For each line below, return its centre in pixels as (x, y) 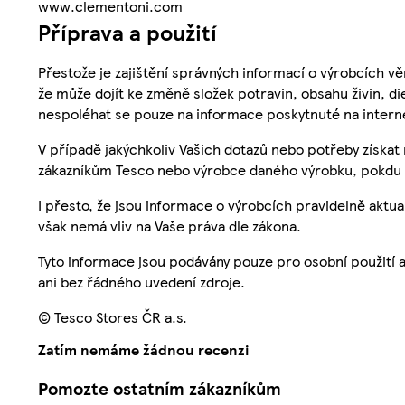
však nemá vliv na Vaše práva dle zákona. (170, 225)
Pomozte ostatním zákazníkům (160, 389)
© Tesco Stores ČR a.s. (113, 316)
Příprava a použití (127, 31)
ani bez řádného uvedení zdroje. (141, 281)
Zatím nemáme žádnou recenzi (144, 349)
